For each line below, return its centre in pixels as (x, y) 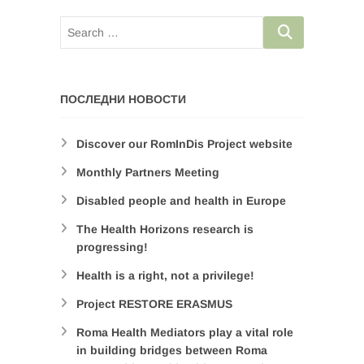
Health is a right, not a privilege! (165, 276)
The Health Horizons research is (165, 230)
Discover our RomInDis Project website (184, 144)
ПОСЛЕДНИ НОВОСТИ (123, 100)
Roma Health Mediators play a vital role (185, 333)
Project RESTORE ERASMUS (154, 304)
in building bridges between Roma (172, 351)
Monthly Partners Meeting (148, 173)
